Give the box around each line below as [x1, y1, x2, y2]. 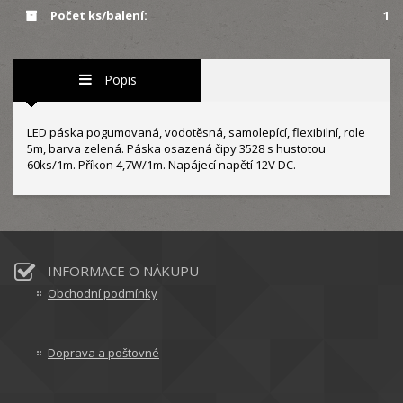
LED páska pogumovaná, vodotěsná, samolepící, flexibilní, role [27, 124, 365, 140]
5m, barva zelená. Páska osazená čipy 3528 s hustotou [27, 140, 326, 157]
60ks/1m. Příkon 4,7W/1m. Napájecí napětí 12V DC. [27, 157, 299, 173]
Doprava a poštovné [48, 345, 159, 361]
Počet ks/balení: [47, 7, 148, 23]
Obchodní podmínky [48, 285, 157, 301]
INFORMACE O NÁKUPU [48, 262, 199, 280]
